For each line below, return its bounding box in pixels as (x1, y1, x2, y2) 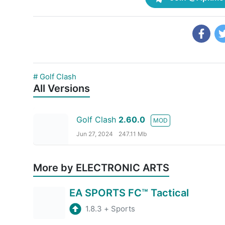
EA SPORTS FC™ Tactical (69, 186, 189, 199)
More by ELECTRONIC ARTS (33, 161, 169, 174)
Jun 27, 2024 (76, 130, 113, 138)
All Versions (33, 82, 90, 94)
